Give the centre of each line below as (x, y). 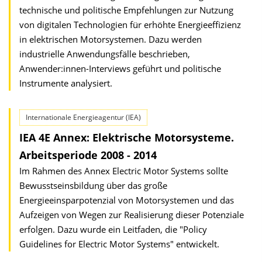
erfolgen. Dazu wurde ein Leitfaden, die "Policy (113, 229)
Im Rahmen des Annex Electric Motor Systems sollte (124, 171)
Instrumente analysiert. (66, 83)
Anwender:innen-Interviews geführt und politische (120, 68)
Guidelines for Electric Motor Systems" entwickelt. (119, 244)
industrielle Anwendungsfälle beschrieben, (105, 54)
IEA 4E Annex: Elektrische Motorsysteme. (127, 137)
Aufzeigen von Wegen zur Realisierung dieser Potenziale (132, 215)
